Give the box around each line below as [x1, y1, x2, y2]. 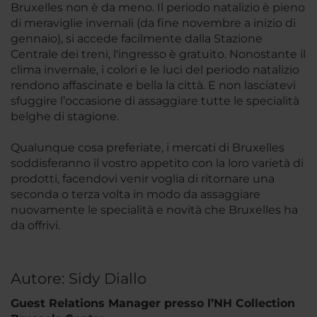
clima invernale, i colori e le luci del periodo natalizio [11, 62, 299, 76]
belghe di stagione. [11, 109, 119, 123]
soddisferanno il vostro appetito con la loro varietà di [11, 156, 304, 170]
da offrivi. [11, 218, 60, 232]
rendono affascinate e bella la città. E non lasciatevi [11, 78, 296, 92]
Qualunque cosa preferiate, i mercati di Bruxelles [11, 140, 284, 154]
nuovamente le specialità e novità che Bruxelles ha [11, 202, 298, 217]
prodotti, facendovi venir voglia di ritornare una [11, 171, 275, 185]
